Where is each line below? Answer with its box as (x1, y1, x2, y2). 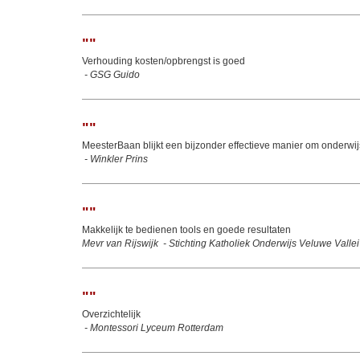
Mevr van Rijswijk (82, 238, 158, 249)
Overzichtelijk (82, 309, 141, 320)
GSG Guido (90, 69, 140, 80)
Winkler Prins (90, 153, 148, 165)
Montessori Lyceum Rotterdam (90, 322, 223, 333)
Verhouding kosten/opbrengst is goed (82, 55, 245, 67)
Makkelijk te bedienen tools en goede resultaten (82, 224, 291, 235)
